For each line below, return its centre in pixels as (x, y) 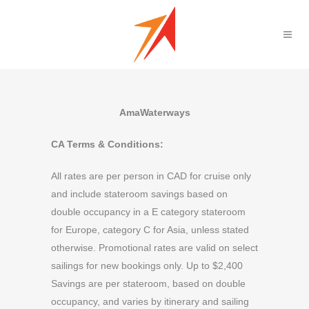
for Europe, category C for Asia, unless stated (150, 230)
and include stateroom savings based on (139, 194)
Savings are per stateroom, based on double (148, 283)
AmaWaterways (154, 112)
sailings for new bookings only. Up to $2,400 (147, 266)
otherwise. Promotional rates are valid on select (154, 248)
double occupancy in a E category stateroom (148, 212)
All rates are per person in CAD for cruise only (151, 176)
